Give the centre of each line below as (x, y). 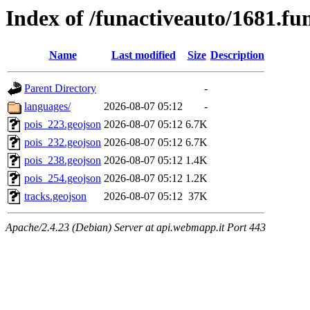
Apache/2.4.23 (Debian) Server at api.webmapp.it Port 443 (136, 228)
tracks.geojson (55, 197)
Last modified (143, 55)
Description (237, 55)
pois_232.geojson (63, 143)
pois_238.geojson (63, 161)
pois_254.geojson (63, 179)
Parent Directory (60, 89)
